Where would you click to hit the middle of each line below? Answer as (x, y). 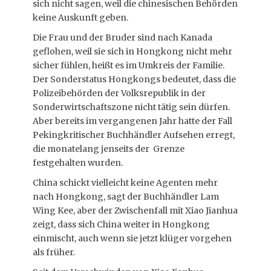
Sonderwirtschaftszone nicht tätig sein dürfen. (132, 107)
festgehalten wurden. (78, 163)
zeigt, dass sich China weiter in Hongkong (121, 224)
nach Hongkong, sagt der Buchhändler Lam (126, 197)
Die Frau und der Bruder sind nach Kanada (122, 38)
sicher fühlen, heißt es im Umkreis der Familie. (129, 65)
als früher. (54, 252)
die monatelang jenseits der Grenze (109, 149)
